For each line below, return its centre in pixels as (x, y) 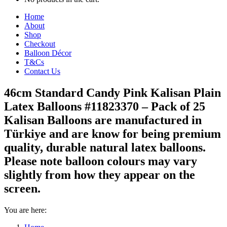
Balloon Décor (48, 53)
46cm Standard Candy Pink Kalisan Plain (112, 92)
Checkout (40, 44)
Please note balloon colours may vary (101, 161)
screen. (22, 188)
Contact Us (42, 71)
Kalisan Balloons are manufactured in (103, 120)
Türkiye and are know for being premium (112, 134)
